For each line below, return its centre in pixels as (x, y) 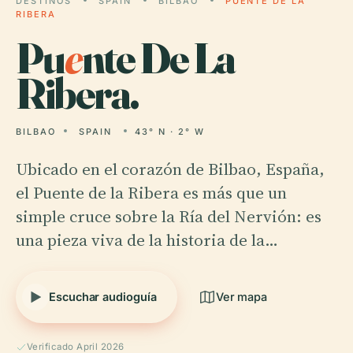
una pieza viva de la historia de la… (147, 240)
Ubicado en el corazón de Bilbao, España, (170, 169)
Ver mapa (242, 297)
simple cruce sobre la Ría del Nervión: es (169, 216)
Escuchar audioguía (103, 297)
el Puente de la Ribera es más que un (151, 193)
